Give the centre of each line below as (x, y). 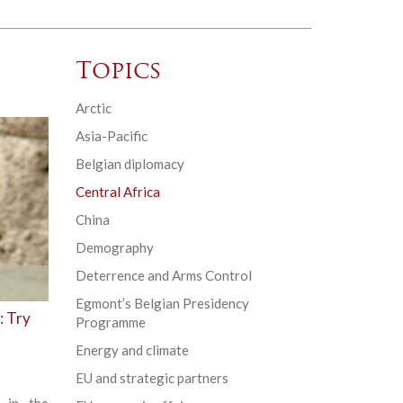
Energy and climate (132, 350)
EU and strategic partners (152, 378)
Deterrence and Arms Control (163, 276)
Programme (110, 322)
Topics (118, 73)
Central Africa (117, 192)
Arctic (93, 108)
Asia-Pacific (111, 136)
